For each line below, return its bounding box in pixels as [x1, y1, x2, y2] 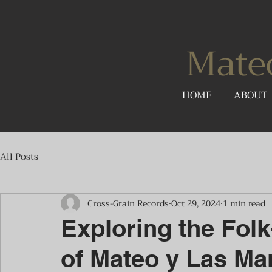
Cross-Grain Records [87, 195, 169, 211]
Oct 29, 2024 [171, 195, 220, 211]
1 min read [223, 195, 265, 211]
